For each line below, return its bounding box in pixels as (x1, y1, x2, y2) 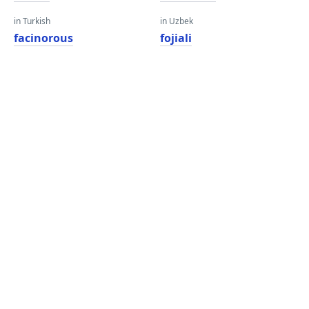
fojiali (160, 30, 192, 46)
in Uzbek (160, 15, 193, 27)
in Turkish (14, 15, 50, 27)
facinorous (14, 30, 73, 46)
